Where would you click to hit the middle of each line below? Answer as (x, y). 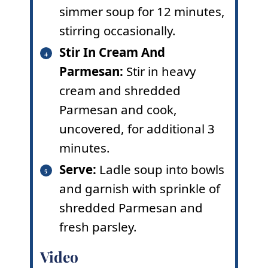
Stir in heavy (159, 71)
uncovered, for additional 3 (137, 128)
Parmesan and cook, (118, 109)
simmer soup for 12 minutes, (142, 11)
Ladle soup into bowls (160, 170)
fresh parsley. (98, 227)
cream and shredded (120, 90)
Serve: (77, 170)
